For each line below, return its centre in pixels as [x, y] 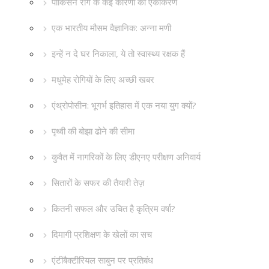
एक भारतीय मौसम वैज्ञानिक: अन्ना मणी [111, 28]
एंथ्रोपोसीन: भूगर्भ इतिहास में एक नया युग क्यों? [124, 105]
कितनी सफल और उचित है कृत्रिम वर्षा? [113, 208]
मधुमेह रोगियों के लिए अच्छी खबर [103, 79]
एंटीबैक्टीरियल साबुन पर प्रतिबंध [102, 260]
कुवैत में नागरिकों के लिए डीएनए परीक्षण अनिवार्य [126, 157]
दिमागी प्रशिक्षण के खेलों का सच [102, 234]
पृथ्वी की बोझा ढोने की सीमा [93, 131]
